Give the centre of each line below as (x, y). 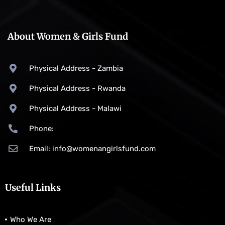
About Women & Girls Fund (68, 37)
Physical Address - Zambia (76, 69)
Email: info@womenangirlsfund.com (92, 149)
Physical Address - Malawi (75, 109)
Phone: (41, 129)
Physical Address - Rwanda (77, 89)
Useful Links (33, 188)
